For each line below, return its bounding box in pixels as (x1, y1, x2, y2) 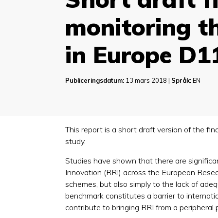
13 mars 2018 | (124, 76, 172, 85)
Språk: (171, 76, 192, 85)
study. (65, 136, 86, 146)
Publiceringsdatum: (65, 76, 125, 85)
